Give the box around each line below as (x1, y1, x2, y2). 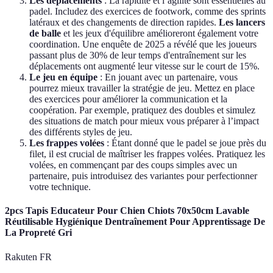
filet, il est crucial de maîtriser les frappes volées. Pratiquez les (29, 149, 265, 160)
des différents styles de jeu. (29, 127, 132, 138)
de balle (29, 28, 61, 39)
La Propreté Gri (5, 227, 72, 238)
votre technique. (29, 182, 91, 193)
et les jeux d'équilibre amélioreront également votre (61, 28, 258, 39)
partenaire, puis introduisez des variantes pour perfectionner (29, 171, 257, 182)
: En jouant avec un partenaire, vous (97, 72, 238, 83)
